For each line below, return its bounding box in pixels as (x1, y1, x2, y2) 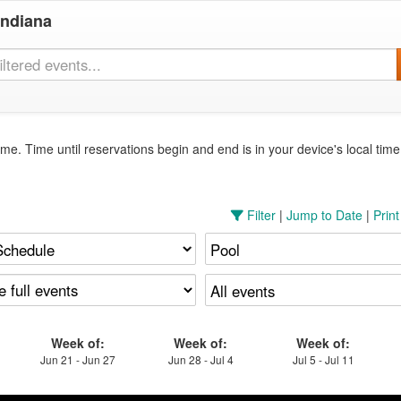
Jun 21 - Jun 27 (39, 352, 115, 367)
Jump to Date (286, 206, 363, 224)
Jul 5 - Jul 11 (292, 352, 354, 367)
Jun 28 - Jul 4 (167, 352, 234, 367)
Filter (243, 206, 276, 224)
